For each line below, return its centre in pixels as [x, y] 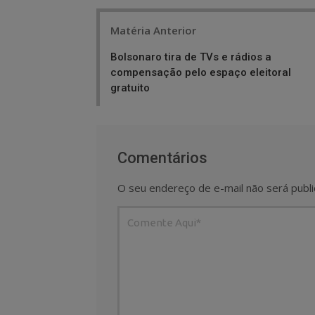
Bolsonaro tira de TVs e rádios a [191, 57]
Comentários [162, 157]
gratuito [130, 88]
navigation [133, 42]
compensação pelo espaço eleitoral [201, 72]
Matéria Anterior [153, 30]
